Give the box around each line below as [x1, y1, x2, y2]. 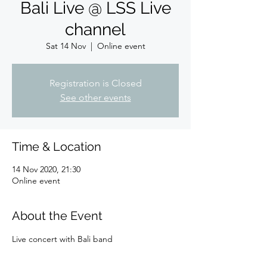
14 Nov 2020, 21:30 [12, 164, 80, 175]
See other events [60, 92, 131, 103]
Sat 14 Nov [45, 41, 86, 51]
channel [65, 20, 126, 39]
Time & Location [12, 139, 101, 154]
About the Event [12, 209, 103, 223]
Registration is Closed [49, 77, 142, 89]
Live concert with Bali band [12, 234, 113, 244]
